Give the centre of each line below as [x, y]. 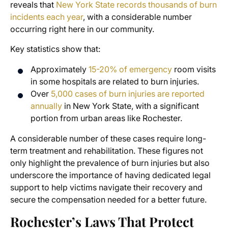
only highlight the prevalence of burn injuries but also [110, 163]
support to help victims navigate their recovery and [106, 188]
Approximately [60, 69]
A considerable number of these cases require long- [108, 139]
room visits [194, 69]
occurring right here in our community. [83, 29]
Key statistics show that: [56, 49]
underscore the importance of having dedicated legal [110, 175]
